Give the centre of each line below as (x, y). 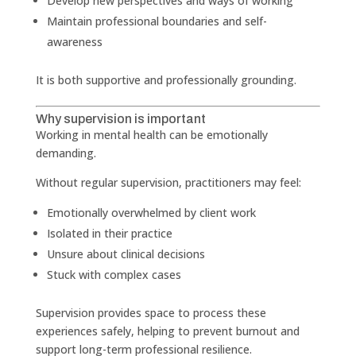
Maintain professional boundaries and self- (157, 21)
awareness (74, 41)
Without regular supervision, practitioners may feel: (168, 182)
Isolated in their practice (109, 233)
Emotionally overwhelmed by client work (151, 212)
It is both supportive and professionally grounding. (166, 79)
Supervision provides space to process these (151, 312)
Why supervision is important (120, 118)
